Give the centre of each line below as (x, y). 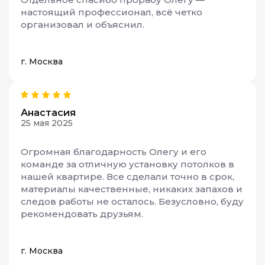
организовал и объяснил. (83, 24)
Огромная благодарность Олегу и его (114, 151)
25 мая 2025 (47, 123)
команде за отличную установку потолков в (127, 164)
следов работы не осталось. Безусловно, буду (132, 201)
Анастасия (48, 112)
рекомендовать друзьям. (82, 214)
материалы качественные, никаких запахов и (132, 189)
